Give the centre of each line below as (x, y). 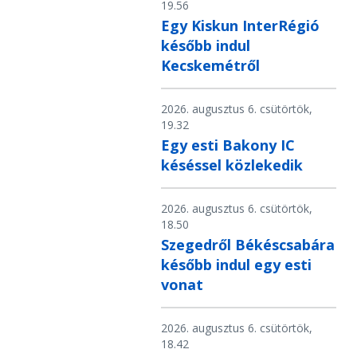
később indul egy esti (236, 265)
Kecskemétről (210, 66)
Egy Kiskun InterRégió (240, 26)
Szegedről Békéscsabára (248, 245)
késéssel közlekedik (232, 165)
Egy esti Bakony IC (228, 145)
